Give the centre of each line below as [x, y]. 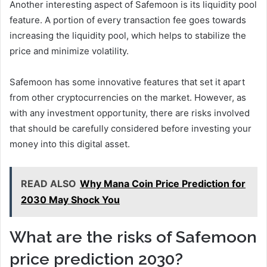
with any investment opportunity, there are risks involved [130, 113]
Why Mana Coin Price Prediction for [163, 184]
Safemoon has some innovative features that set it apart [127, 82]
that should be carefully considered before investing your [131, 129]
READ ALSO [49, 184]
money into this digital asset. [70, 144]
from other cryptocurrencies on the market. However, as [128, 98]
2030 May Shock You [70, 200]
